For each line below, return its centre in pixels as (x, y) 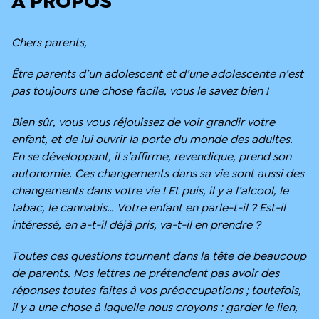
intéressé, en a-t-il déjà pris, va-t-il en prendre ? (136, 224)
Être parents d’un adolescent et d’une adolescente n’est (157, 73)
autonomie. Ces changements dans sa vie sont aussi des (158, 173)
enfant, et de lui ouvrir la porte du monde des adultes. (152, 139)
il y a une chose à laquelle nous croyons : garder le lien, (155, 307)
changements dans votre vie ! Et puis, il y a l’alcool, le (150, 190)
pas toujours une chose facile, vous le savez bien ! (140, 90)
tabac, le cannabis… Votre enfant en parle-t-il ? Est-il (148, 207)
